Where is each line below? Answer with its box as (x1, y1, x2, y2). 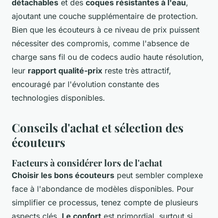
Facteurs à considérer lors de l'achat (12, 157, 163, 169)
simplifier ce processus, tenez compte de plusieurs (12, 198, 198, 208)
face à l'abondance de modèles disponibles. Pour (12, 184, 194, 194)
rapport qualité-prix (28, 66, 102, 76)
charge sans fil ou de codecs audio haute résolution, (12, 52, 204, 62)
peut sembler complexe (114, 170, 203, 181)
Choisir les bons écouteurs (12, 170, 114, 181)
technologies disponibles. (12, 93, 105, 103)
